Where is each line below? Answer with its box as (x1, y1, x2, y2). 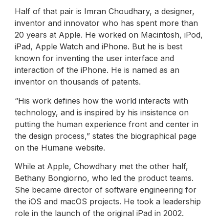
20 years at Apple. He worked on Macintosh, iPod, (15, 30, 203, 40)
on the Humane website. (15, 142, 105, 153)
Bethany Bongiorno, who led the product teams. (15, 173, 194, 183)
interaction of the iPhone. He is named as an (15, 65, 179, 75)
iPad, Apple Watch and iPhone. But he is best (15, 42, 182, 52)
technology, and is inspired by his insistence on (15, 107, 189, 117)
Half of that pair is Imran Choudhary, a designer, (15, 6, 195, 17)
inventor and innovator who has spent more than (15, 18, 198, 28)
